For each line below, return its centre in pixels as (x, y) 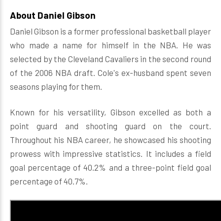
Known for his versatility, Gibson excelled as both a (110, 112)
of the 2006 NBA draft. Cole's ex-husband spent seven (110, 73)
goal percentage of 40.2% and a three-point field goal (110, 167)
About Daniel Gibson (53, 15)
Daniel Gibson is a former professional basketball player (110, 31)
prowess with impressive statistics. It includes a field (110, 153)
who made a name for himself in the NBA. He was (110, 45)
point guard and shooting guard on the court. (110, 126)
